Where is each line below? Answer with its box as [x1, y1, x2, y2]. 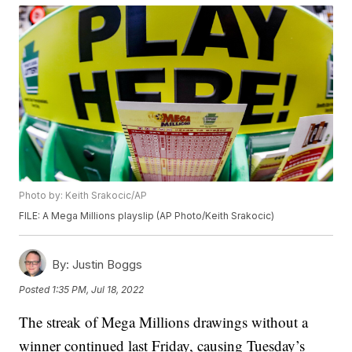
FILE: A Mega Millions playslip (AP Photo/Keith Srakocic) [19, 210, 275, 222]
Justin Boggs [69, 257, 143, 273]
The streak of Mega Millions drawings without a [19, 312, 309, 332]
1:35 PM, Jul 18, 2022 [52, 283, 145, 295]
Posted [19, 283, 53, 295]
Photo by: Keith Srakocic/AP [19, 189, 148, 202]
